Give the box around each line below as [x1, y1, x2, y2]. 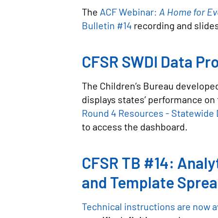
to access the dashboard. [82, 121, 190, 132]
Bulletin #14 [82, 19, 134, 31]
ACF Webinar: [100, 6, 159, 18]
